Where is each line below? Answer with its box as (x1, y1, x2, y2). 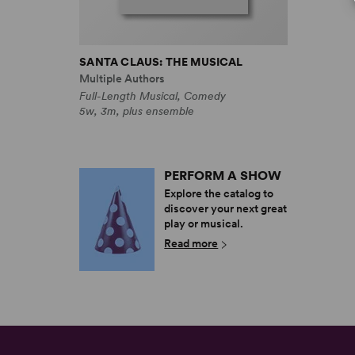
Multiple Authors (79, 71, 166, 85)
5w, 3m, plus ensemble (79, 104, 195, 117)
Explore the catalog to (164, 187, 274, 200)
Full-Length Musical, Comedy (79, 89, 227, 102)
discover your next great (164, 202, 288, 216)
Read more (164, 237, 219, 250)
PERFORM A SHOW (164, 168, 282, 184)
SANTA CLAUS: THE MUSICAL (79, 55, 243, 68)
